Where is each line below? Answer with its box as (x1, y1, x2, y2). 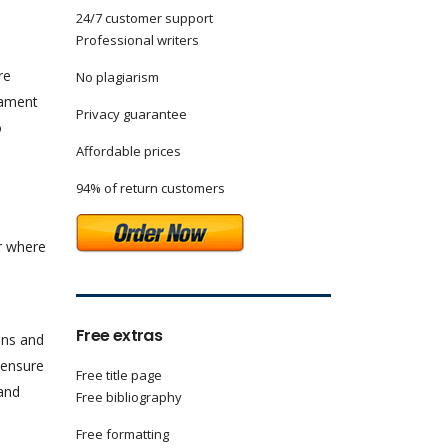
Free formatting (76, 425, 169, 443)
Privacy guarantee (76, 105, 187, 123)
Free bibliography (76, 388, 182, 406)
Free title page (76, 366, 162, 384)
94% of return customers (76, 179, 225, 197)
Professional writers (76, 31, 199, 49)
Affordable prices (76, 142, 181, 160)
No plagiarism (76, 68, 159, 86)
